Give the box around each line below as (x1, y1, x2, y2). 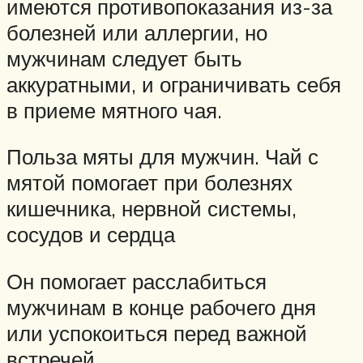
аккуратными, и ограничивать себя (6, 70, 341, 97)
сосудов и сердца (6, 221, 175, 248)
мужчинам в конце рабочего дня (6, 293, 316, 320)
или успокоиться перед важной (6, 319, 307, 346)
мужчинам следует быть (6, 45, 242, 71)
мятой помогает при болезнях (6, 169, 293, 196)
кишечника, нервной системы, (6, 195, 297, 222)
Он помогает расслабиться (6, 267, 267, 294)
